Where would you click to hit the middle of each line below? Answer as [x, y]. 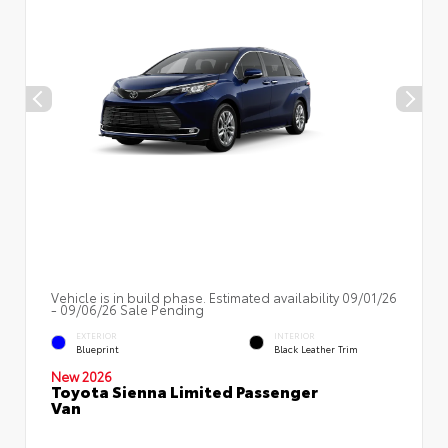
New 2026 [81, 376]
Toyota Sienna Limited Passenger [184, 391]
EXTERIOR [96, 336]
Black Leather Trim [316, 348]
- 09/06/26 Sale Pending [127, 309]
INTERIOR [294, 336]
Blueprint [97, 348]
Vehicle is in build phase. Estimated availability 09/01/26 [224, 297]
